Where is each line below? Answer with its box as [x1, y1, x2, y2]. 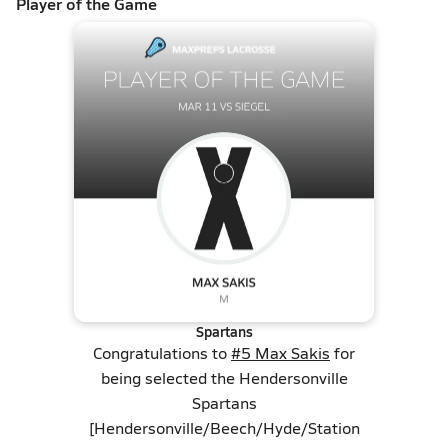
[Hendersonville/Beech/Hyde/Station [88, 417, 360, 438]
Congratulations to [93, 342, 231, 363]
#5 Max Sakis [231, 342, 330, 363]
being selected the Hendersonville [100, 367, 348, 388]
